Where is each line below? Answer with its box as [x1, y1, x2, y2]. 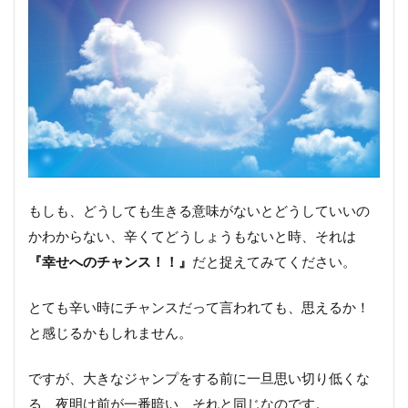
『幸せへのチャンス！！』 [28, 252, 192, 270]
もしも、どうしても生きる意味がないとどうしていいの [28, 201, 370, 219]
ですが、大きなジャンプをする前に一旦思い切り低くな [28, 369, 370, 386]
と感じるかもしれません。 [28, 323, 192, 341]
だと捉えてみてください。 [192, 252, 356, 270]
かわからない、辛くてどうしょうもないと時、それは [28, 227, 356, 244]
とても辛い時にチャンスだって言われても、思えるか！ [28, 298, 370, 315]
